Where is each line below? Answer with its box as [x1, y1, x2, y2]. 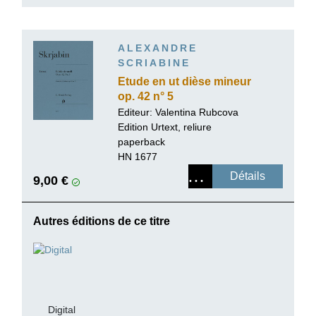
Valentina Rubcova [155, 106, 238, 118]
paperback [118, 135, 165, 147]
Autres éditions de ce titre [33, 214, 170, 227]
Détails [230, 169, 265, 182]
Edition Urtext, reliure [118, 121, 212, 133]
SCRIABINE [118, 56, 190, 68]
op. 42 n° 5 [118, 90, 174, 102]
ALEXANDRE [118, 42, 197, 54]
